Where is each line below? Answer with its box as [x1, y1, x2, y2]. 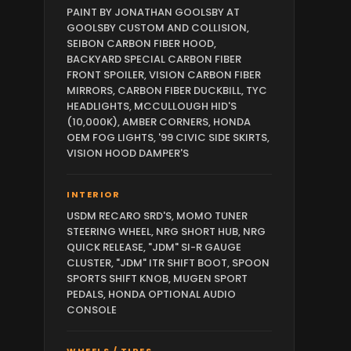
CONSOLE [67, 302, 117, 318]
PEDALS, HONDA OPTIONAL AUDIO [67, 287, 236, 302]
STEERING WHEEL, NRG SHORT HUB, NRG [67, 224, 266, 240]
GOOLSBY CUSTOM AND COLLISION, [67, 20, 249, 36]
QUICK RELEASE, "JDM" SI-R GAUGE [67, 240, 241, 255]
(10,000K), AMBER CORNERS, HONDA [67, 114, 251, 130]
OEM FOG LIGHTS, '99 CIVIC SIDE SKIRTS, [67, 130, 270, 146]
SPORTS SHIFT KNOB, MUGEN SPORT [67, 271, 248, 287]
